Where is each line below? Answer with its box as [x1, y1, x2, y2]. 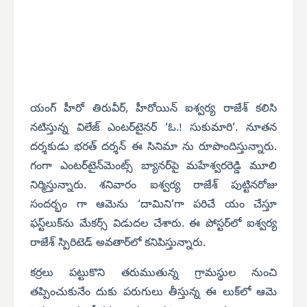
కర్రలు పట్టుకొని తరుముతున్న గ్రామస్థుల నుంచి [30, 266, 277, 282]
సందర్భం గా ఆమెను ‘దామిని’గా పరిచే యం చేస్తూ [30, 197, 277, 213]
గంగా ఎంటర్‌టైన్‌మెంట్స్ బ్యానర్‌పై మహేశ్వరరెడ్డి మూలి [30, 159, 277, 175]
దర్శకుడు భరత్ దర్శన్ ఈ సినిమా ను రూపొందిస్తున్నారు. [30, 140, 277, 156]
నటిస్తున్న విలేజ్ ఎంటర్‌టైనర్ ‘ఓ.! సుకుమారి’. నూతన [30, 121, 277, 136]
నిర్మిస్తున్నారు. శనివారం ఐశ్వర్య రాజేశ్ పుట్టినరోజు [30, 178, 277, 194]
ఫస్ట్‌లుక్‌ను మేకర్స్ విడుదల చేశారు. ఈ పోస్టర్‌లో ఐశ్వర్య [30, 217, 277, 232]
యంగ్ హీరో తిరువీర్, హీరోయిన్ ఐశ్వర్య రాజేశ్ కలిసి [30, 101, 277, 117]
